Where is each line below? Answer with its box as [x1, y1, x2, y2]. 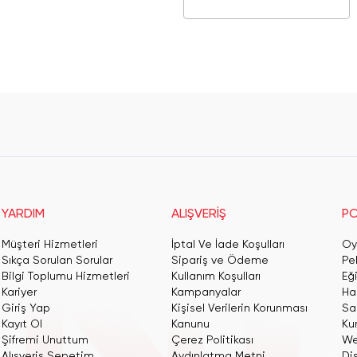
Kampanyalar [171, 287, 241, 298]
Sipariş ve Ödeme [171, 255, 269, 266]
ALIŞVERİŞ [171, 208, 227, 221]
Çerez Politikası [171, 335, 254, 346]
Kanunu [171, 319, 210, 330]
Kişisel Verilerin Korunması [171, 303, 308, 314]
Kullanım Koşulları [171, 271, 261, 282]
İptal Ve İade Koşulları [171, 239, 285, 250]
